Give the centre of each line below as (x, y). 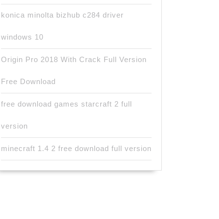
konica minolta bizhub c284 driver (62, 15)
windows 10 (22, 37)
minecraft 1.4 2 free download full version (76, 148)
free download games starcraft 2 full (66, 104)
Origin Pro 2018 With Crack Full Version (74, 59)
